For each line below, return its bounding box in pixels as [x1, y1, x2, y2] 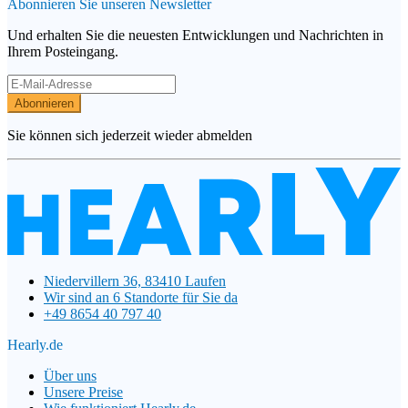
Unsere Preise [44, 383, 123, 400]
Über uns [44, 367, 97, 383]
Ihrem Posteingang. [7, 44, 118, 60]
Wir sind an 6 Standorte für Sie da [44, 289, 238, 305]
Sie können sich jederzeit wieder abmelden [7, 127, 252, 144]
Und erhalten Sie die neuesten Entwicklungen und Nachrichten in [7, 27, 383, 44]
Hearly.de [7, 336, 63, 352]
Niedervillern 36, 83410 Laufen [44, 272, 226, 289]
